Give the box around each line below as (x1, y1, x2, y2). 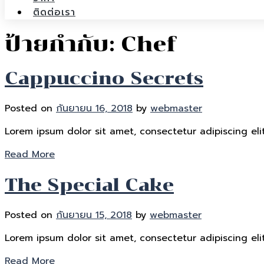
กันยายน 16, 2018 (56, 101, 133, 116)
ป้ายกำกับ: (5, 31, 121, 57)
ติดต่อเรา (33, 5, 75, 20)
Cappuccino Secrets (5, 67, 203, 90)
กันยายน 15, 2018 (56, 207, 132, 222)
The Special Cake (5, 173, 174, 196)
